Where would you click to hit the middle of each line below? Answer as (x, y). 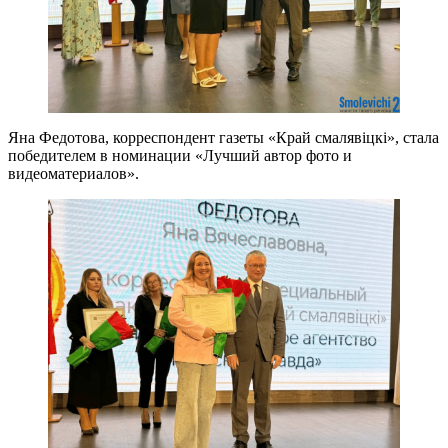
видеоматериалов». (73, 174)
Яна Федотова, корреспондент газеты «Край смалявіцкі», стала (223, 138)
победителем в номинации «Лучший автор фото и (180, 156)
